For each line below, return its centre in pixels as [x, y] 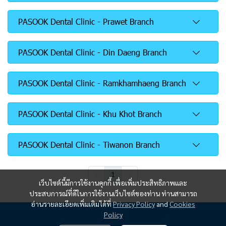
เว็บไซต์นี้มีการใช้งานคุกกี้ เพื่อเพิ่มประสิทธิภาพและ [113, 183]
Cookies [182, 204]
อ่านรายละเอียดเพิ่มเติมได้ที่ [72, 204]
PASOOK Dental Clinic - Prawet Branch [86, 21]
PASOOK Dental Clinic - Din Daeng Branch [93, 52]
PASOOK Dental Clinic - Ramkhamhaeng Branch [102, 83]
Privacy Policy [134, 204]
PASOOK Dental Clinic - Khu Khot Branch [90, 114]
